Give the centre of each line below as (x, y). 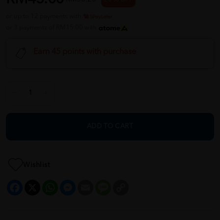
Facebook (34, 184)
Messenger (89, 184)
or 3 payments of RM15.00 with (52, 28)
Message (122, 184)
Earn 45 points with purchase (85, 52)
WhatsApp (70, 184)
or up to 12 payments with (44, 17)
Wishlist (36, 165)
